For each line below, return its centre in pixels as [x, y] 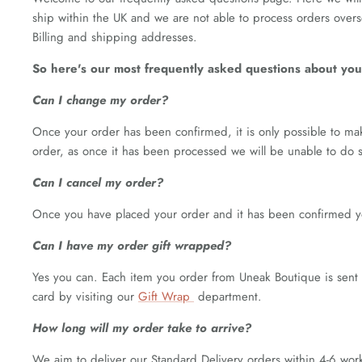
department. [228, 297]
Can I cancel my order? [98, 183]
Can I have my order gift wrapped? [132, 246]
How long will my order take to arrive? [142, 328]
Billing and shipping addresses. [119, 37]
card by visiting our [85, 297]
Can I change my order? [100, 100]
